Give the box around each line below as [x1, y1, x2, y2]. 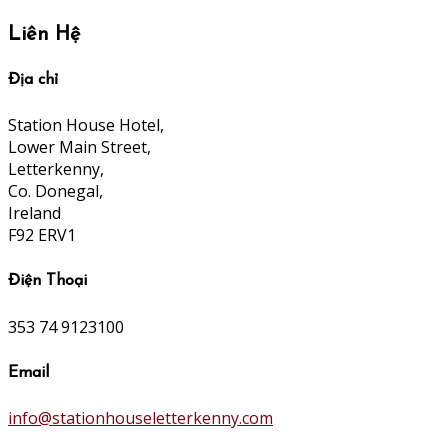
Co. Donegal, [8, 180, 103, 203]
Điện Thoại [8, 273, 87, 290]
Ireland [8, 202, 61, 225]
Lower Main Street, [8, 136, 151, 159]
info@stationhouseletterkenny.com [8, 407, 273, 430]
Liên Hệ [8, 24, 80, 45]
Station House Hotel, [8, 114, 164, 137]
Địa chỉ [8, 71, 58, 88]
